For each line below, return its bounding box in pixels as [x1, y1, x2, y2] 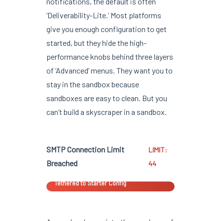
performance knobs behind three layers [46, 51, 173, 61]
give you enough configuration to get [46, 24, 167, 34]
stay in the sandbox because [46, 79, 139, 89]
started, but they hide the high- [46, 37, 147, 47]
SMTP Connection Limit [46, 144, 124, 154]
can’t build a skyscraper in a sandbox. [46, 107, 167, 116]
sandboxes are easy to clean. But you [46, 93, 167, 103]
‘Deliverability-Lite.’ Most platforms [46, 10, 161, 20]
